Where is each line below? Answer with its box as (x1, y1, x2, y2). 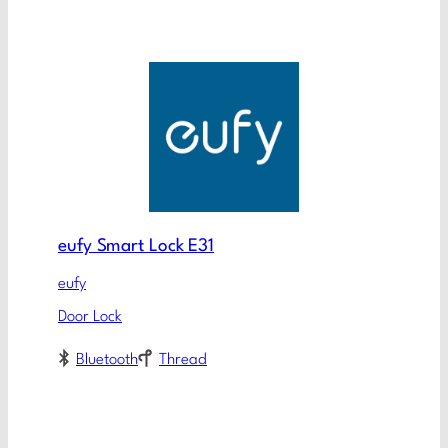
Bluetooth (76, 352, 138, 369)
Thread (159, 352, 207, 369)
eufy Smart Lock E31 (58, 237, 215, 255)
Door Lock (58, 308, 122, 325)
